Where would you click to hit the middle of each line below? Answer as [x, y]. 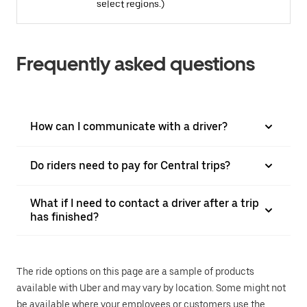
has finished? [64, 217]
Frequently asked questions [136, 63]
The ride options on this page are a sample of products [135, 271]
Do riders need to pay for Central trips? [130, 165]
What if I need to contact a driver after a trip [145, 203]
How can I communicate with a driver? [129, 126]
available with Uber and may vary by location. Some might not [151, 287]
